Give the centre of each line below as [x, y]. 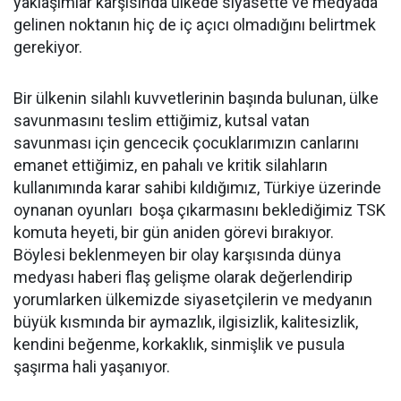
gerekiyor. [50, 47]
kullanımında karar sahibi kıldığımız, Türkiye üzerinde [197, 188]
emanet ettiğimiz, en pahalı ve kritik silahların [171, 165]
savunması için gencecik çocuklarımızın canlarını [188, 143]
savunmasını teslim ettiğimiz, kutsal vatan [162, 120]
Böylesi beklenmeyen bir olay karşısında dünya [177, 255]
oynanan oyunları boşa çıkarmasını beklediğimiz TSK [200, 210]
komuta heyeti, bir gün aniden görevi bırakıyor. [175, 232]
